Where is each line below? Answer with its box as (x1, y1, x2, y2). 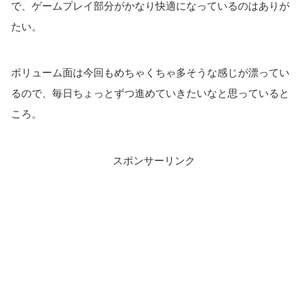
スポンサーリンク (113, 154, 195, 166)
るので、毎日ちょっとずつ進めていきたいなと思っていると (11, 87, 289, 100)
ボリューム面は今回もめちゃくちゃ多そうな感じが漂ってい (11, 67, 289, 79)
